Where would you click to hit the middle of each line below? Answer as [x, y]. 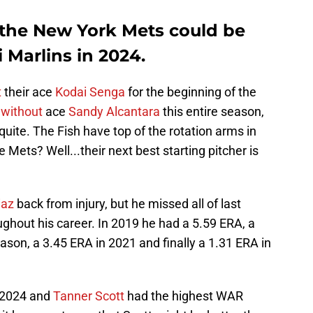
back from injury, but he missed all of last [128, 204]
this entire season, [212, 112]
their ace [28, 92]
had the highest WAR [184, 296]
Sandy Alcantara [114, 112]
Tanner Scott [89, 296]
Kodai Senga [90, 92]
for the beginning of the [191, 92]
